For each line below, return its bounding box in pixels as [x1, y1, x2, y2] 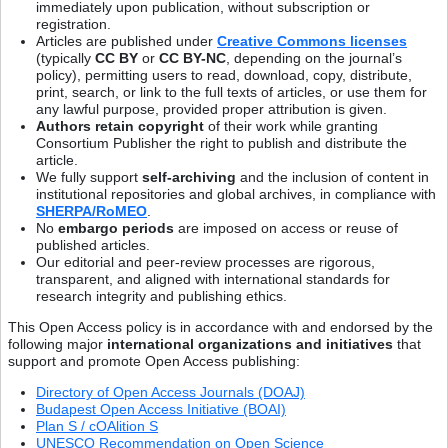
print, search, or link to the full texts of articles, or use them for [36, 83, 427, 100]
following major [8, 335, 107, 352]
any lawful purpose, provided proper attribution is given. [36, 100, 387, 117]
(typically [36, 49, 95, 66]
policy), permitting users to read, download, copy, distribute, [36, 66, 412, 83]
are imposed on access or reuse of [174, 219, 398, 236]
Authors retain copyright [36, 117, 204, 134]
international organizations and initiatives [107, 335, 393, 352]
